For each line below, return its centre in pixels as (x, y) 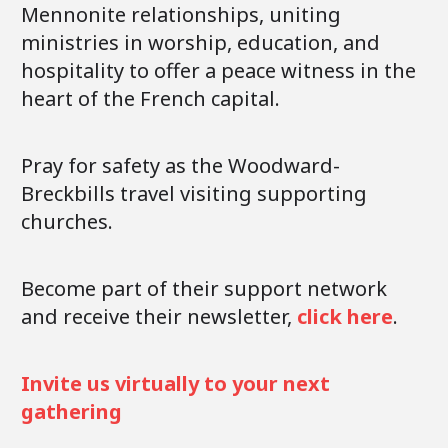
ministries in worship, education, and (200, 42)
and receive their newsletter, (159, 316)
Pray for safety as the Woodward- (180, 165)
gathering (71, 411)
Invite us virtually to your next (175, 383)
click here (345, 316)
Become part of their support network (204, 288)
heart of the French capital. (150, 98)
